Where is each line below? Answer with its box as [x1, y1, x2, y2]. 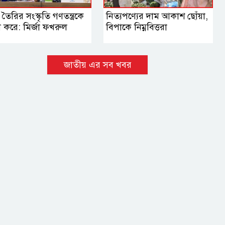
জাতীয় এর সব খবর [63, 59, 132, 71]
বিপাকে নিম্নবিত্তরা [106, 22, 168, 33]
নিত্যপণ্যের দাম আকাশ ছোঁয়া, [106, 11, 208, 22]
